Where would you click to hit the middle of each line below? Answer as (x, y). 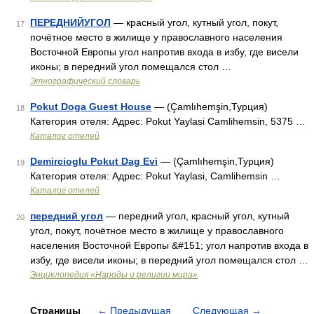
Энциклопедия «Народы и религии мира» (114, 275)
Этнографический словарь (85, 81)
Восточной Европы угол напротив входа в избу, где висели (164, 52)
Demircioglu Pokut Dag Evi (94, 161)
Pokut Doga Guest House (91, 107)
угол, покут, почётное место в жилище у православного (157, 231)
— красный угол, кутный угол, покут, (194, 22)
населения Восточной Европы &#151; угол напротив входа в (169, 245)
